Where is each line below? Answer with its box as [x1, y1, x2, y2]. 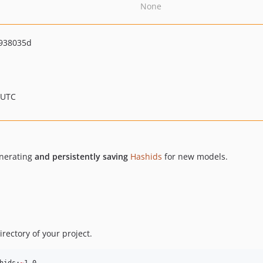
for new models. [162, 151, 228, 162]
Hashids [130, 151, 162, 162]
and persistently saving [35, 151, 128, 162]
